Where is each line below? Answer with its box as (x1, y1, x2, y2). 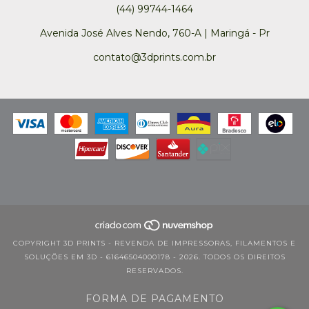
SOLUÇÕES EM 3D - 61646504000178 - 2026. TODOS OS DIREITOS (23, 252, 286, 261)
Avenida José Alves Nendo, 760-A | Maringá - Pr (39, 26, 270, 39)
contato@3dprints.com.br (93, 50, 216, 63)
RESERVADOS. (126, 266, 183, 275)
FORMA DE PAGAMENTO (85, 292, 224, 305)
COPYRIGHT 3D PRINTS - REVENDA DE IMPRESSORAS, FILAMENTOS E (13, 238, 296, 248)
